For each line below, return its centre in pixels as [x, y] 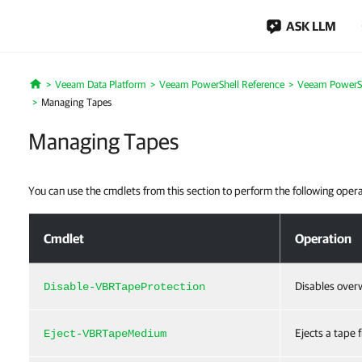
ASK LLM [311, 26]
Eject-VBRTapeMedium [105, 334]
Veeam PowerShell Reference [221, 84]
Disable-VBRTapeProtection [124, 287]
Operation [323, 238]
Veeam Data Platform [100, 84]
